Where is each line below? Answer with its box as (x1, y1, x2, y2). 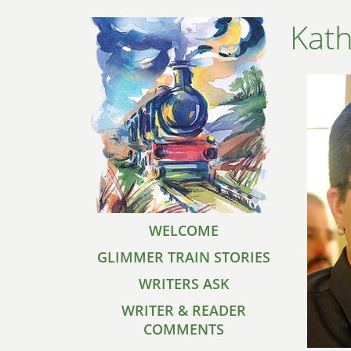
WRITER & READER (121, 301, 246, 320)
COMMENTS (143, 320, 224, 338)
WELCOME (149, 221, 219, 240)
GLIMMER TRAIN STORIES (97, 248, 270, 266)
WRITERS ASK (138, 274, 230, 293)
